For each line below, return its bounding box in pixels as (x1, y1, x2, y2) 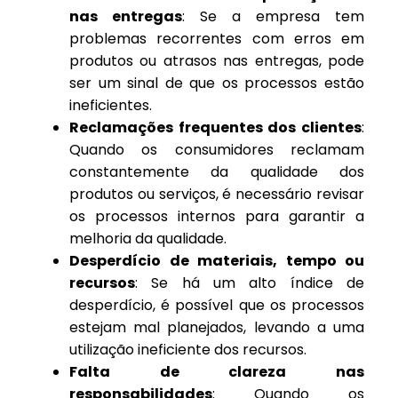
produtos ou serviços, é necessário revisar (69, 184, 364, 205)
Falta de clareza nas (69, 362, 364, 383)
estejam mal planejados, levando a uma (69, 317, 364, 338)
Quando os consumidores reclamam (69, 139, 364, 161)
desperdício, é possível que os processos (69, 295, 364, 316)
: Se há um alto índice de (135, 273, 364, 294)
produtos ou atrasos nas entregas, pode (69, 51, 364, 72)
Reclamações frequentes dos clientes (69, 117, 362, 139)
